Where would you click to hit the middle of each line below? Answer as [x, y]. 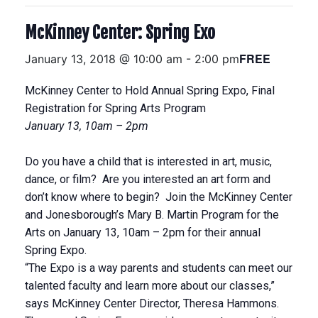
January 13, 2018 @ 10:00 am [104, 59]
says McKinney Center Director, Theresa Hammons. [152, 303]
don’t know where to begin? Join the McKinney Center [159, 197]
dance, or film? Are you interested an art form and [148, 179]
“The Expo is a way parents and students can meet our [159, 268]
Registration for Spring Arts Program [115, 108]
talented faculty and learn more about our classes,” [150, 286]
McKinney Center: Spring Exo [120, 33]
